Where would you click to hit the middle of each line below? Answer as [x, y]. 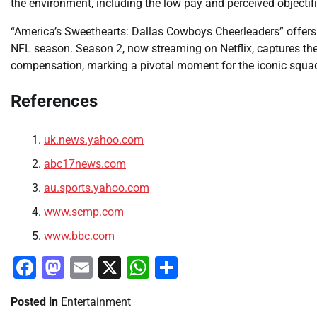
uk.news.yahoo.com [94, 139]
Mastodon [115, 267]
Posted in [36, 301]
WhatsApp [201, 267]
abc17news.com [85, 163]
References [54, 101]
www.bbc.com [79, 236]
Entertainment [96, 301]
